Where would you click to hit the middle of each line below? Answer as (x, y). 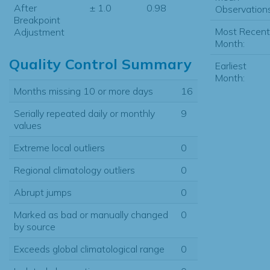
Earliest (231, 65)
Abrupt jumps (43, 192)
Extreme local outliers (59, 147)
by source (35, 226)
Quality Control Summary (100, 64)
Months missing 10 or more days (83, 91)
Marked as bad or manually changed (91, 214)
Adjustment (39, 32)
